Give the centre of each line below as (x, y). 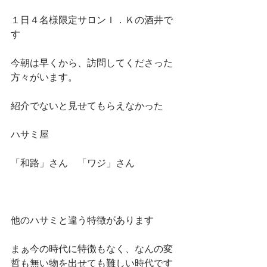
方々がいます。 (44, 77)
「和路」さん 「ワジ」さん (73, 163)
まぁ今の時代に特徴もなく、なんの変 (92, 249)
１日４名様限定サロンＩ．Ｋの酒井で (92, 20)
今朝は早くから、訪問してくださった (92, 63)
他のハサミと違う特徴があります (82, 220)
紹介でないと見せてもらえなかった (87, 105)
